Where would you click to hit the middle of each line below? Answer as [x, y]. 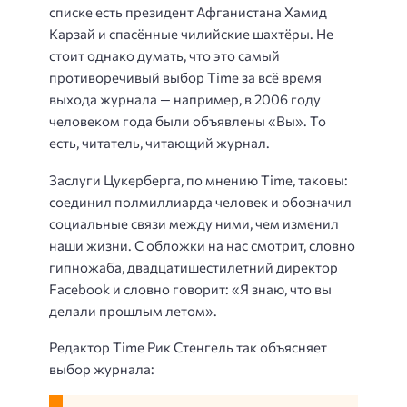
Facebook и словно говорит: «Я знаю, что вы [190, 288]
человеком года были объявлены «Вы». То [188, 121]
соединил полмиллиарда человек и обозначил [200, 201]
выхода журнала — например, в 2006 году [185, 99]
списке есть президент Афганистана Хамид [188, 12]
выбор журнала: [102, 369]
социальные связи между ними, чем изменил [194, 223]
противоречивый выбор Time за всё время [185, 77]
